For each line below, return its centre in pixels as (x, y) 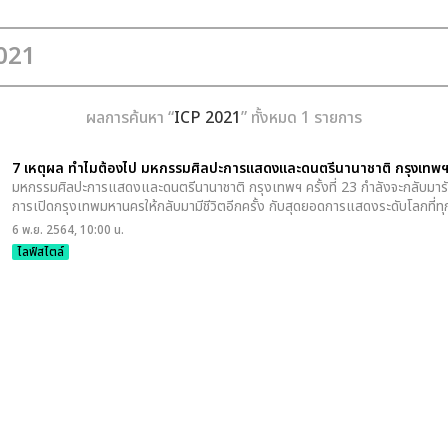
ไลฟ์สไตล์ (40, 252)
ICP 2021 (207, 118)
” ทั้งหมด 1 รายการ (301, 118)
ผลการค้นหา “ (130, 118)
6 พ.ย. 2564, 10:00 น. (68, 230)
